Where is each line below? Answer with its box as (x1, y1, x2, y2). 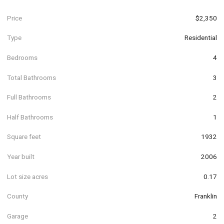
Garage (7, 211, 28, 220)
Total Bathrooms (7, 73, 56, 81)
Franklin (194, 192, 217, 200)
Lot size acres (7, 172, 48, 180)
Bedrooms (7, 53, 37, 61)
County (7, 192, 28, 200)
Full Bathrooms (7, 93, 51, 101)
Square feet (7, 132, 41, 141)
